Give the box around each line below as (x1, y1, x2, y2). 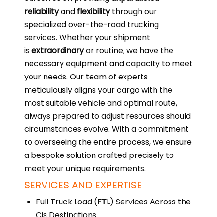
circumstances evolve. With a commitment (24, 124, 189, 135)
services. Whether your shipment (24, 32, 150, 43)
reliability (24, 6, 59, 17)
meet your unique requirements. (24, 163, 146, 174)
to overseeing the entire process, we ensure (24, 137, 192, 148)
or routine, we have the (84, 45, 173, 56)
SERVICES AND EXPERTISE (24, 178, 142, 192)
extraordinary (31, 45, 84, 56)
